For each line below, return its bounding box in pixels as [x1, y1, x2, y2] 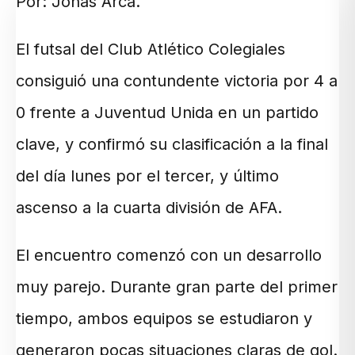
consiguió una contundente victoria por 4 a [16, 71, 338, 90]
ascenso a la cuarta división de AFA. [16, 197, 282, 217]
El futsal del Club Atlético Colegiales [16, 39, 285, 59]
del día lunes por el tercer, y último [16, 166, 279, 185]
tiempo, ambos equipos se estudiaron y [16, 308, 312, 328]
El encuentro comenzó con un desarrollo [16, 245, 322, 265]
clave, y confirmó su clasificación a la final [16, 134, 328, 154]
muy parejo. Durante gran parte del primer [16, 277, 338, 296]
